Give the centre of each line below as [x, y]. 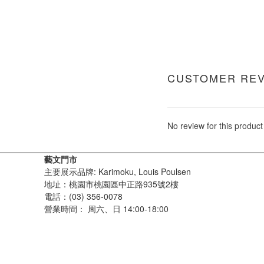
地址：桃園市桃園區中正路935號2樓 [111, 184]
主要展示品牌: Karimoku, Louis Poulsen [118, 171]
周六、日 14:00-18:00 [128, 209]
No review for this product [215, 126]
